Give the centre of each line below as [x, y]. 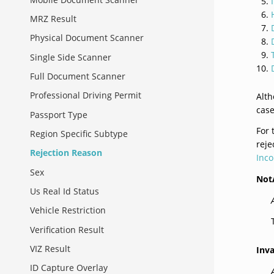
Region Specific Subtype [79, 133]
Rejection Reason [66, 153]
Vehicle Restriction [68, 210]
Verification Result [67, 229]
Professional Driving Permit [86, 95]
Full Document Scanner [78, 76]
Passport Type [59, 114]
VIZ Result [50, 248]
